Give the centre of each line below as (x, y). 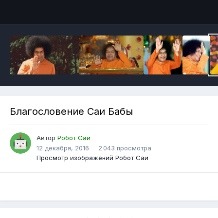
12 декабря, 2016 (63, 148)
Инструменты (175, 6)
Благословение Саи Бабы (71, 112)
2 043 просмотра (125, 148)
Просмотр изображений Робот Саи (92, 158)
